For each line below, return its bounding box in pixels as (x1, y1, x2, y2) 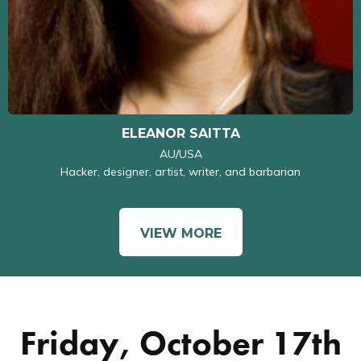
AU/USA (159, 147, 202, 162)
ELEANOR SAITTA (121, 126, 240, 142)
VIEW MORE (139, 226, 222, 242)
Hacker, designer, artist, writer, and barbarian (60, 164, 301, 180)
